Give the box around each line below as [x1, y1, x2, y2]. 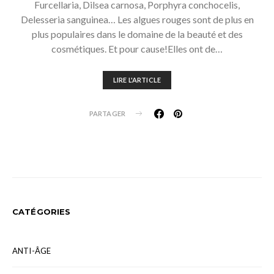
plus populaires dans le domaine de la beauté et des [31, 28, 243, 40]
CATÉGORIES [12, 206, 71, 217]
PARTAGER [89, 109, 125, 117]
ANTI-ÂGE [12, 245, 51, 256]
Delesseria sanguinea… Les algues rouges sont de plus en [20, 13, 254, 25]
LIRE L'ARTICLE [113, 75, 161, 84]
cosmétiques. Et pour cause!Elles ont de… [51, 42, 223, 54]
